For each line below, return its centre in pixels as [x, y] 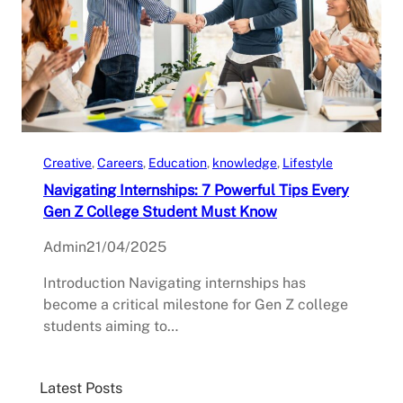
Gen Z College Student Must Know [160, 211]
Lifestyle [308, 162]
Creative [67, 162]
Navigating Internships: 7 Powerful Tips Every [196, 189]
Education [178, 162]
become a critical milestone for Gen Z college [196, 304]
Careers [120, 162]
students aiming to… [111, 326]
